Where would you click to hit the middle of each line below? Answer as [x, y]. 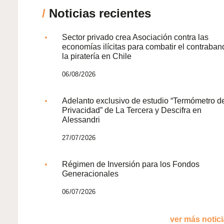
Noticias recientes [98, 13]
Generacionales [90, 174]
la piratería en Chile [97, 56]
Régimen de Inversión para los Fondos [131, 164]
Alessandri [81, 120]
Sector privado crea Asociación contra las [135, 37]
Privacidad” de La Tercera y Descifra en [132, 110]
